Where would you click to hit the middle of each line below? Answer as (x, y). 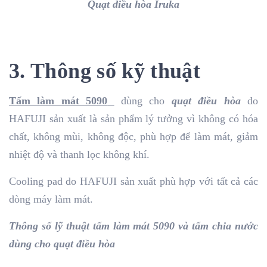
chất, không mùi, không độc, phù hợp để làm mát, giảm (133, 136)
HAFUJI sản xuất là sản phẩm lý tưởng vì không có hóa (133, 118)
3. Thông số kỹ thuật (105, 71)
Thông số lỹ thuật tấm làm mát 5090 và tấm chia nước (133, 226)
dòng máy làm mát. (51, 199)
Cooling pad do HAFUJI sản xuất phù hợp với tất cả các (133, 181)
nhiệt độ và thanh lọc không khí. (79, 154)
